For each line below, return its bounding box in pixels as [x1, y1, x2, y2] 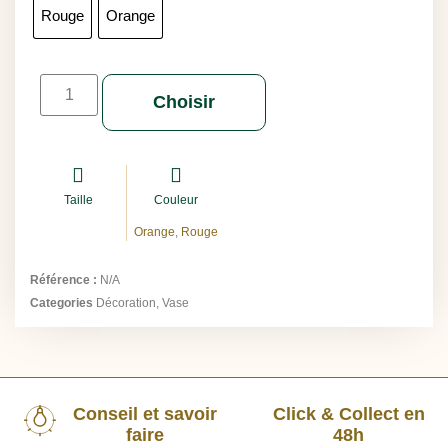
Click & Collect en [272, 403, 425, 424]
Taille [63, 193, 93, 208]
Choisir [153, 92, 216, 113]
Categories [30, 296, 93, 311]
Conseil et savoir [72, 403, 217, 424]
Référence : [30, 273, 100, 288]
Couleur [153, 193, 198, 208]
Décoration [96, 296, 156, 311]
